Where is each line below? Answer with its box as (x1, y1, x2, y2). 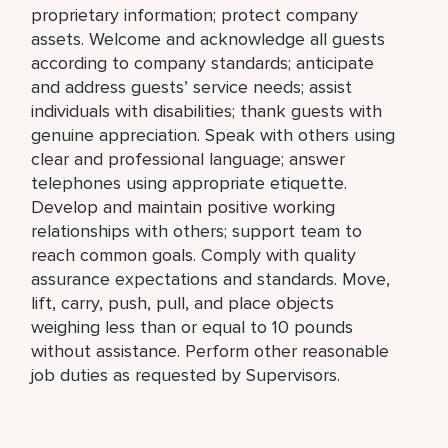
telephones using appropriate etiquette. (31, 171, 348, 194)
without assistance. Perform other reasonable (31, 339, 390, 362)
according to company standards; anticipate (31, 51, 375, 74)
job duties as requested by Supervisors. (31, 363, 341, 386)
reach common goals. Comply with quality (31, 243, 357, 266)
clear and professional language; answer (31, 147, 346, 170)
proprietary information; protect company (31, 3, 359, 26)
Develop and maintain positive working (31, 195, 336, 218)
